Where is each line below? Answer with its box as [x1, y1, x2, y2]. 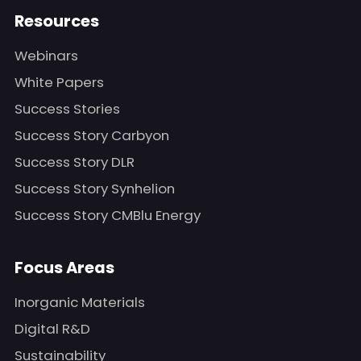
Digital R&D [14, 318, 90, 338]
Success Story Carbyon [14, 125, 169, 145]
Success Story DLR [14, 151, 135, 172]
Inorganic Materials [14, 292, 145, 312]
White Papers [14, 72, 104, 92]
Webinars [14, 45, 78, 65]
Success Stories [14, 98, 120, 118]
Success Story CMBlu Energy [14, 205, 201, 225]
